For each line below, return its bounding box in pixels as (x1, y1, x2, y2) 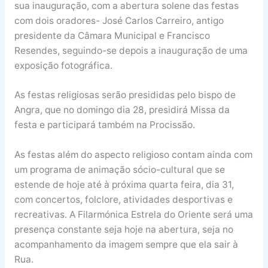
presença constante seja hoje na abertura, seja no (14, 224, 233, 236)
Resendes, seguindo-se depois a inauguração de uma (14, 44, 248, 56)
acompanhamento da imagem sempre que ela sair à (14, 239, 238, 251)
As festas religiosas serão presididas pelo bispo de (14, 89, 236, 101)
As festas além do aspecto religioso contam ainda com (14, 149, 252, 161)
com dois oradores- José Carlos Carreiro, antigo (14, 14, 224, 26)
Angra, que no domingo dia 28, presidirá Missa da (14, 104, 230, 116)
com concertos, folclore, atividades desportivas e (14, 194, 233, 206)
